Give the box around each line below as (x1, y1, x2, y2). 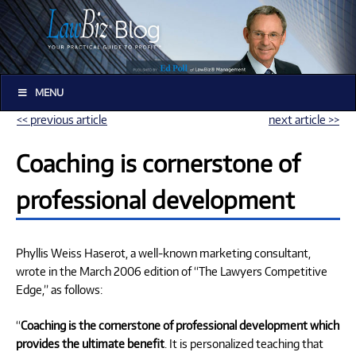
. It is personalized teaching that (164, 335, 323, 350)
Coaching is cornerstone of (16, 148, 300, 177)
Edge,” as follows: (16, 281, 103, 296)
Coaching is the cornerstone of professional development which (21, 317, 339, 332)
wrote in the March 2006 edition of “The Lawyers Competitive (16, 263, 327, 278)
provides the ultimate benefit (16, 335, 164, 350)
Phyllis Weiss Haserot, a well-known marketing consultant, (16, 245, 311, 260)
